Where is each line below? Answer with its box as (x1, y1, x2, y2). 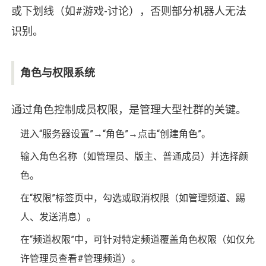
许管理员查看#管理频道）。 (20, 253, 141, 265)
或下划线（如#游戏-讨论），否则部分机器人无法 (11, 5, 246, 18)
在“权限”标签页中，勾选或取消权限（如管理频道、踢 (20, 192, 245, 204)
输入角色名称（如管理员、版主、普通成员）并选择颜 (20, 151, 248, 163)
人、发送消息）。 (20, 211, 96, 223)
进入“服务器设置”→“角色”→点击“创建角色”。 (20, 128, 211, 140)
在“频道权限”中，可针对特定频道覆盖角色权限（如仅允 (20, 234, 255, 246)
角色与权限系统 (20, 66, 95, 80)
